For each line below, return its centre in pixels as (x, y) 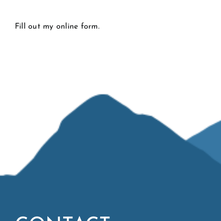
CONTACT (35, 11)
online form (77, 27)
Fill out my (36, 27)
